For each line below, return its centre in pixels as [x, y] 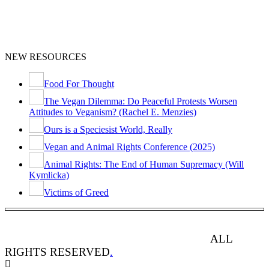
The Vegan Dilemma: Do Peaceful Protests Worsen [141, 101]
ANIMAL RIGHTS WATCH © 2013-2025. [106, 239]
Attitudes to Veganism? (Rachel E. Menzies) [113, 112]
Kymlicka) [49, 175]
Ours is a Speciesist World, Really [108, 130]
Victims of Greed [76, 193]
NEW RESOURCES [46, 57]
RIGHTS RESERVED [57, 252]
